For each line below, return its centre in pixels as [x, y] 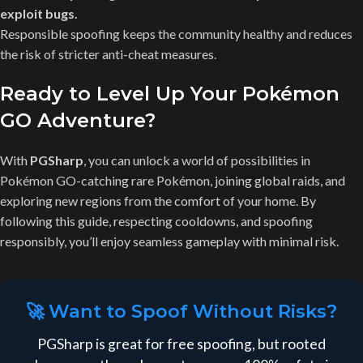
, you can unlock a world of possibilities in [197, 160]
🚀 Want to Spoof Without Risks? [181, 311]
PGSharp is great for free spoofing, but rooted [181, 344]
